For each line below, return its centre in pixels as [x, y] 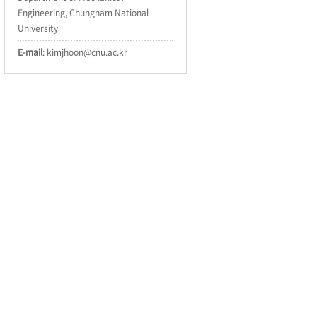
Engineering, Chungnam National [83, 13]
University [38, 28]
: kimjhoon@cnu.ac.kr [85, 52]
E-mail [30, 52]
